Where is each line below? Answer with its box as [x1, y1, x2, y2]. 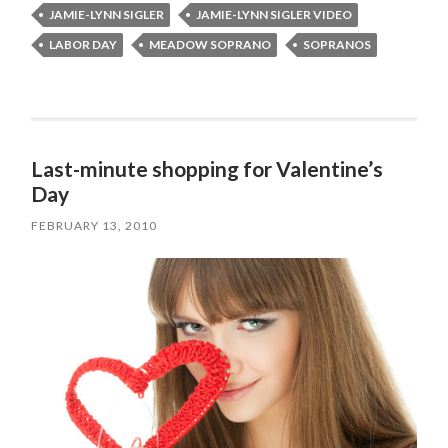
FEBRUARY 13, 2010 [31, 217, 158, 233]
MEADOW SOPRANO [149, 36, 272, 52]
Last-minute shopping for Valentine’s [31, 155, 384, 181]
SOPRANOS [303, 36, 372, 52]
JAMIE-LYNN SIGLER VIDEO [196, 6, 353, 22]
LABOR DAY [49, 36, 118, 52]
